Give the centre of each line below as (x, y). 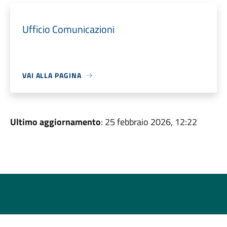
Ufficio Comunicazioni (68, 29)
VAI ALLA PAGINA (52, 75)
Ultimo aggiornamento (55, 122)
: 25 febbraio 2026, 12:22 (149, 122)
